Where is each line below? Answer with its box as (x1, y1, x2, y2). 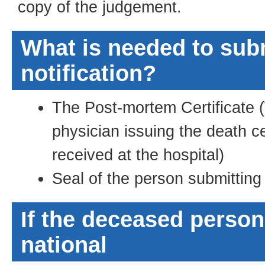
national (21, 232, 107, 257)
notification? (21, 61, 156, 86)
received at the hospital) (52, 146, 225, 164)
